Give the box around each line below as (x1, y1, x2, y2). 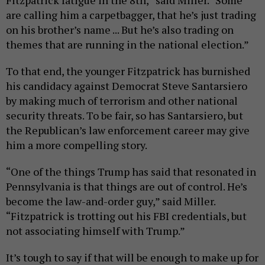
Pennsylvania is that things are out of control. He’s (6, 179, 247, 194)
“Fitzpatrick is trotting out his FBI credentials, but (6, 209, 247, 224)
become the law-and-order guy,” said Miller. (6, 194, 215, 209)
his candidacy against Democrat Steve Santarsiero (6, 79, 247, 93)
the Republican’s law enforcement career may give (6, 123, 250, 138)
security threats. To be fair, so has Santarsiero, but (6, 108, 243, 123)
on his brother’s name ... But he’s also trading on (6, 22, 234, 37)
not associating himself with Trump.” (6, 224, 185, 238)
